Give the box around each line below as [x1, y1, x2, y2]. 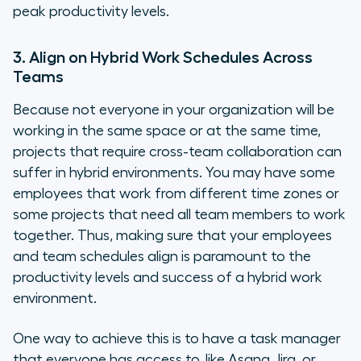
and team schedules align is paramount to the [13, 249, 311, 264]
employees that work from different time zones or [13, 186, 339, 201]
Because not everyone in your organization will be [13, 102, 334, 118]
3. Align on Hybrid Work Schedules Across [13, 49, 313, 66]
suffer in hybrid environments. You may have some [13, 165, 335, 180]
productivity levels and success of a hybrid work [13, 270, 322, 285]
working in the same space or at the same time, [13, 123, 321, 139]
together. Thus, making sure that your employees [13, 228, 332, 243]
